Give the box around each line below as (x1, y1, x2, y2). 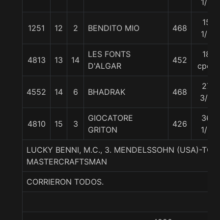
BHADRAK (88, 87, 125, 97)
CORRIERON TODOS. (27, 177, 104, 187)
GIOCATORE (88, 113, 133, 123)
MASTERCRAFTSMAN (27, 157, 107, 166)
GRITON (88, 125, 117, 135)
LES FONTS (88, 49, 131, 59)
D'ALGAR (88, 61, 121, 71)
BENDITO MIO (88, 23, 139, 33)
